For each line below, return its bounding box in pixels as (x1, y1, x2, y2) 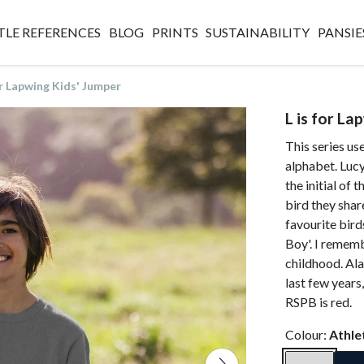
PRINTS (151, 24, 198, 40)
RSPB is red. (285, 294, 352, 310)
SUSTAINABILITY (206, 24, 310, 40)
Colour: (285, 327, 329, 342)
